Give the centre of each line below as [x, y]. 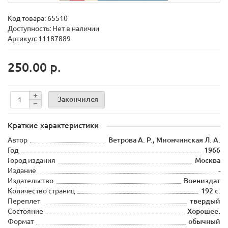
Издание [22, 170]
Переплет [24, 201]
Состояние [25, 211]
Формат [21, 221]
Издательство [31, 181]
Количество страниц [41, 191]
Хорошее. [204, 211]
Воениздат [202, 181]
